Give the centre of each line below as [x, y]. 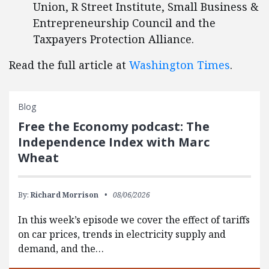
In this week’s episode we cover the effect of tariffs [134, 220]
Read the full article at [69, 65]
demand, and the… [61, 249]
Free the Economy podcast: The [114, 126]
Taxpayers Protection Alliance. [113, 39]
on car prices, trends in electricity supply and [122, 234]
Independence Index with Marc [114, 142]
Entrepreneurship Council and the [124, 23]
